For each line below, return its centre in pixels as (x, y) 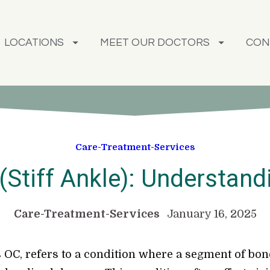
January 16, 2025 (212, 214)
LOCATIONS (34, 43)
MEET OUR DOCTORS (155, 43)
